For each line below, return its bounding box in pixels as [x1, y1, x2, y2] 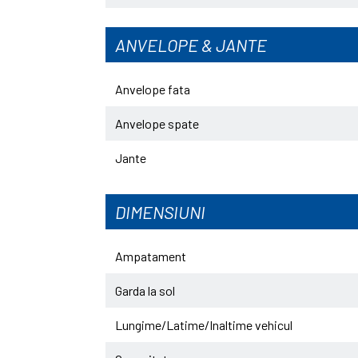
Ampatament [115, 249, 186, 264]
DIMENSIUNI [115, 201, 205, 222]
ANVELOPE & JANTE [115, 34, 267, 55]
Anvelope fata [115, 82, 190, 97]
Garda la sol [115, 283, 175, 298]
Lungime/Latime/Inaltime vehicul [115, 317, 292, 332]
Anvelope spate [115, 116, 199, 131]
